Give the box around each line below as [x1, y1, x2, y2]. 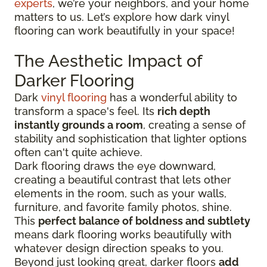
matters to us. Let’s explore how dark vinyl [14, 10, 229, 23]
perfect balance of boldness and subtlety [38, 214, 250, 227]
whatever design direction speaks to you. [14, 241, 223, 254]
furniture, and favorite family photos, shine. [14, 200, 232, 213]
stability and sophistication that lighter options [14, 132, 247, 145]
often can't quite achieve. [14, 145, 142, 159]
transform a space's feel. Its [14, 104, 157, 117]
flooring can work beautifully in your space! [14, 24, 235, 37]
